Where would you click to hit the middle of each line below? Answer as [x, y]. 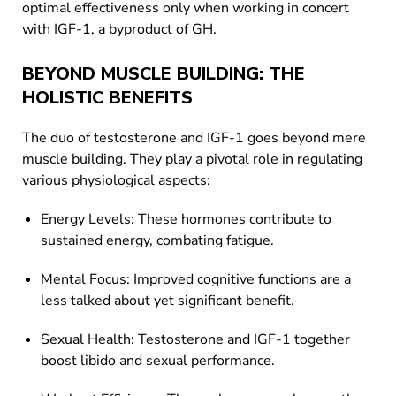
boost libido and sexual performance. [158, 361]
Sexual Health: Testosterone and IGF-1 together [195, 339]
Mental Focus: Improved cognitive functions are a [196, 279]
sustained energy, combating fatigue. [157, 240]
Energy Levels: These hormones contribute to [186, 219]
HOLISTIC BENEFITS [107, 98]
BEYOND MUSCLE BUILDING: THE [164, 74]
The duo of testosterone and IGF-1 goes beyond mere [194, 138]
